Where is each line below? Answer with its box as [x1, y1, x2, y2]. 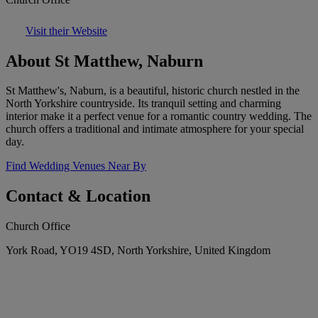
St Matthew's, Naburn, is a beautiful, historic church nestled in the [6, 84, 300, 97]
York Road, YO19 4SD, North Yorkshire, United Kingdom [6, 244, 270, 257]
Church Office [6, 220, 70, 233]
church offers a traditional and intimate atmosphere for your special [6, 123, 304, 136]
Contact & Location [6, 187, 150, 206]
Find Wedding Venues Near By [6, 160, 146, 172]
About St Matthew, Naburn [6, 51, 203, 70]
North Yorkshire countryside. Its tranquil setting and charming [6, 97, 281, 110]
